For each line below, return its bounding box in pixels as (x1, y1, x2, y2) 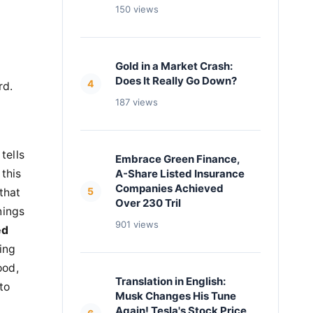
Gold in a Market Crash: (115, 59, 233, 73)
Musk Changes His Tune (115, 289, 236, 303)
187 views (115, 96, 158, 108)
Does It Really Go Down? (115, 74, 237, 87)
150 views (115, 3, 159, 15)
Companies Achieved (115, 182, 224, 195)
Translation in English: (115, 275, 226, 288)
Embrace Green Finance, (115, 152, 240, 166)
